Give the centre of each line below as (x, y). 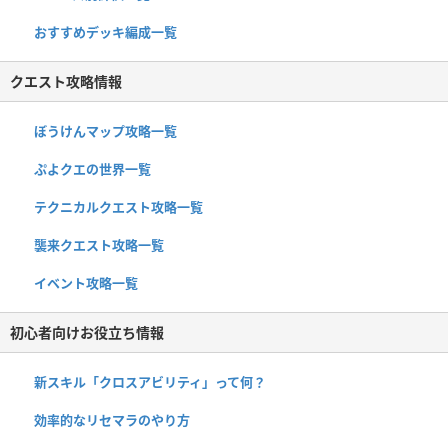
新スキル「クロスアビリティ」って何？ (150, 382)
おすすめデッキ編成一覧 (105, 32)
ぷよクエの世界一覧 (92, 169)
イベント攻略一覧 (86, 283)
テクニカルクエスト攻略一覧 (118, 207)
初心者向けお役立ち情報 (87, 333)
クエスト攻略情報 (66, 82)
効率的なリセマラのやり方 (112, 420)
